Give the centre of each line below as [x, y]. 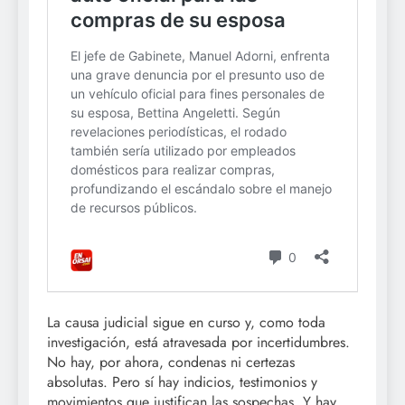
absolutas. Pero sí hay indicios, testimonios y [182, 382]
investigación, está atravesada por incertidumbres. [198, 343]
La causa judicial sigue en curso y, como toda [186, 323]
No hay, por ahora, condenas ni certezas [171, 363]
